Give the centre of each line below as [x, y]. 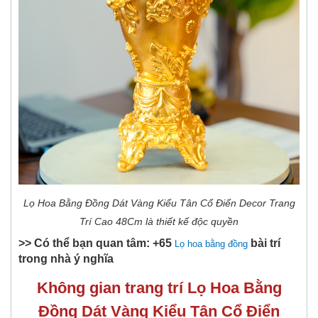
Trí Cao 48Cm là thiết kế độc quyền [159, 222]
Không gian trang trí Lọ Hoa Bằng [159, 288]
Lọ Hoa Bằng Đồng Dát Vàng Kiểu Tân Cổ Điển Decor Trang [159, 203]
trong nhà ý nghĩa [66, 259]
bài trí [264, 243]
